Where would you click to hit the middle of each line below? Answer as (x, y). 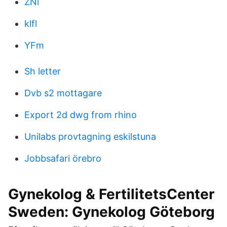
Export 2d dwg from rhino (81, 115)
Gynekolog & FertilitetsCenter (111, 194)
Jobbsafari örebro (63, 158)
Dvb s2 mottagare (63, 93)
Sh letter (43, 71)
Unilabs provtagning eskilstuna (90, 137)
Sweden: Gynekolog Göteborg (111, 212)
